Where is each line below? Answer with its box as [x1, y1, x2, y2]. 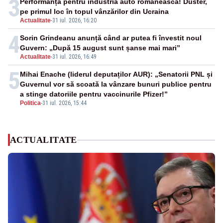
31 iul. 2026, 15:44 [42, 100, 87, 107]
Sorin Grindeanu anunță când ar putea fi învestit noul [20, 34, 202, 42]
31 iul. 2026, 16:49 [52, 53, 97, 61]
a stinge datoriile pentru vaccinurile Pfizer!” [20, 90, 168, 99]
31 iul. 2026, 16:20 [52, 17, 97, 24]
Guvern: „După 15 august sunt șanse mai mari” [20, 44, 180, 52]
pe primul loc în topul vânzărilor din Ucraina [20, 7, 169, 16]
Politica [20, 100, 41, 107]
